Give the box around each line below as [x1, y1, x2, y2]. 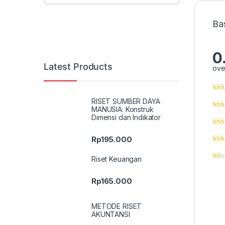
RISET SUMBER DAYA [91, 96, 160, 105]
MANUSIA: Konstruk [91, 104, 154, 114]
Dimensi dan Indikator [91, 113, 161, 122]
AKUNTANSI [91, 209, 130, 218]
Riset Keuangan [91, 155, 142, 164]
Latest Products [44, 61, 113, 72]
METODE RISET [91, 201, 142, 210]
